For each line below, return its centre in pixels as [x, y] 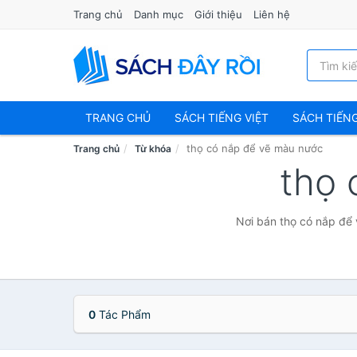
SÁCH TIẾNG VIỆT [222, 118]
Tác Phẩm [123, 314]
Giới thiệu [218, 14]
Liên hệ [272, 14]
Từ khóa [153, 149]
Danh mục [159, 14]
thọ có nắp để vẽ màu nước [255, 148]
